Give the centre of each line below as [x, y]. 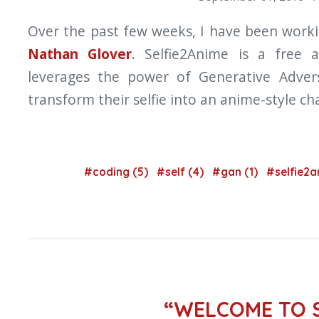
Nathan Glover [80, 54]
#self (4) [182, 172]
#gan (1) [236, 172]
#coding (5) [117, 172]
